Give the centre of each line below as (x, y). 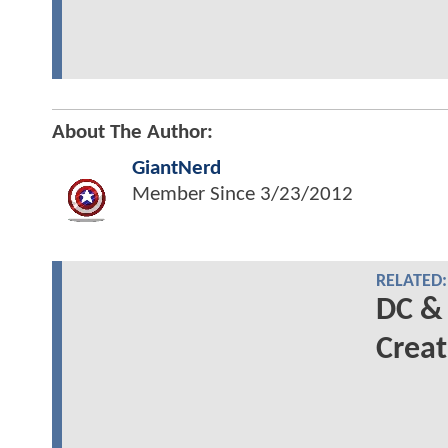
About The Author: (132, 132)
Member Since (196, 194)
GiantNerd (176, 168)
